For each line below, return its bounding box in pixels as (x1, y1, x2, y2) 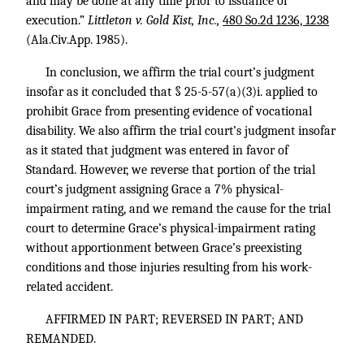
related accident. (26, 279, 113, 294)
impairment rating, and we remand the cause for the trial (26, 201, 331, 216)
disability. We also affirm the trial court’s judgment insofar (26, 123, 336, 138)
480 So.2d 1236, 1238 (223, 13, 329, 28)
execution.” (26, 13, 88, 28)
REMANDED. (26, 331, 96, 346)
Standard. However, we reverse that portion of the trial (26, 162, 315, 177)
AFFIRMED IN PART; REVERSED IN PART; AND (45, 312, 303, 327)
